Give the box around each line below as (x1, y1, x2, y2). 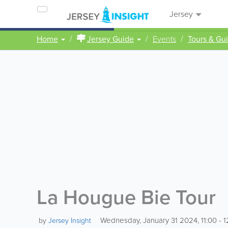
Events (153, 33, 176, 45)
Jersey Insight (48, 215, 91, 226)
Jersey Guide (87, 33, 134, 45)
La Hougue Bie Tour (37, 182, 216, 212)
